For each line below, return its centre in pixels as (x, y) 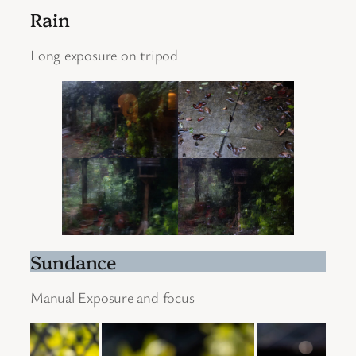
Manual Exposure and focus (112, 297)
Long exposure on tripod (104, 55)
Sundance (74, 261)
